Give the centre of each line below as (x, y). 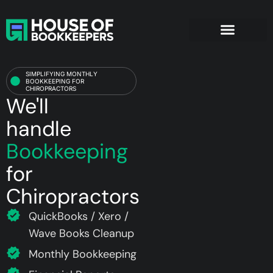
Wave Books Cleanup (81, 233)
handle (39, 129)
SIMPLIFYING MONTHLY (62, 73)
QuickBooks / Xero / (79, 216)
